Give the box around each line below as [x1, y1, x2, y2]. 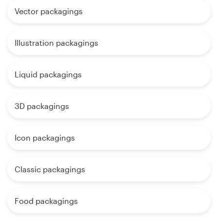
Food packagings [15, 196, 78, 205]
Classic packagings [15, 164, 85, 174]
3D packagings [15, 101, 69, 110]
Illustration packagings [15, 37, 98, 47]
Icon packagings [15, 132, 75, 142]
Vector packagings [15, 6, 83, 16]
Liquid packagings [15, 69, 82, 79]
